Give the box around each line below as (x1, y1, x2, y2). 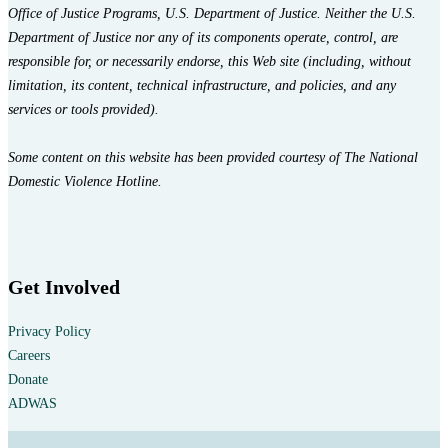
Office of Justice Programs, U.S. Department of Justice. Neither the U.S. (8, 6, 416, 22)
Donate (8, 371, 48, 387)
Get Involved (8, 276, 120, 299)
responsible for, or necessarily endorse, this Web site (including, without (8, 54, 411, 70)
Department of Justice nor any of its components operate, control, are (8, 30, 398, 46)
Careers (8, 347, 50, 363)
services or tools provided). (8, 102, 159, 118)
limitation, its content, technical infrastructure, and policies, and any (8, 78, 396, 94)
